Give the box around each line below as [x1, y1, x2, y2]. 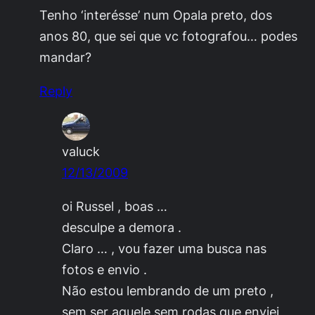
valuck [62, 143, 100, 160]
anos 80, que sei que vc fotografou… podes [39, 28, 297, 44]
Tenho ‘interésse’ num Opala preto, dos [39, 7, 272, 22]
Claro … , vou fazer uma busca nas [62, 240, 266, 257]
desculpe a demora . [62, 219, 181, 236]
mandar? [39, 49, 91, 65]
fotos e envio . [62, 262, 147, 278]
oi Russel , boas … [62, 198, 167, 214]
